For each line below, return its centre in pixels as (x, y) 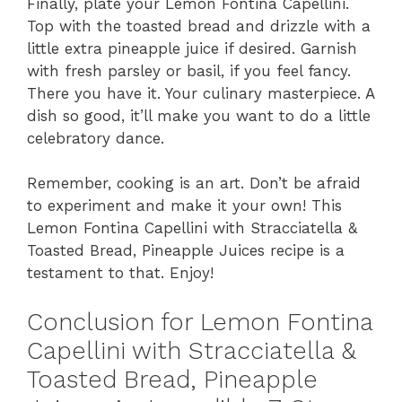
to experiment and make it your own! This (184, 206)
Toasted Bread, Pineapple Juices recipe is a (186, 251)
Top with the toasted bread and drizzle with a (199, 26)
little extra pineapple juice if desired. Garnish (192, 48)
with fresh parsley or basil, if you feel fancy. (189, 70)
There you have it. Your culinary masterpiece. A (201, 93)
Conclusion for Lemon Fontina (200, 322)
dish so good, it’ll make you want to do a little (199, 115)
